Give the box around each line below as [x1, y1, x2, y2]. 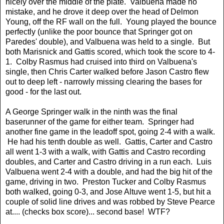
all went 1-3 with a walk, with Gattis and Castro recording [5, 147, 205, 156]
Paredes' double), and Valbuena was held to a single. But [5, 37, 210, 46]
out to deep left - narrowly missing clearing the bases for [5, 77, 202, 86]
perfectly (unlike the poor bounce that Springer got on [5, 27, 192, 36]
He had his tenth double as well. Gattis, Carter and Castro [5, 137, 212, 146]
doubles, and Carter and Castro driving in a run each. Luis [5, 157, 211, 166]
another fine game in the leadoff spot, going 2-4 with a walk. [5, 127, 215, 136]
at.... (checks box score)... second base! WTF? [5, 207, 170, 216]
